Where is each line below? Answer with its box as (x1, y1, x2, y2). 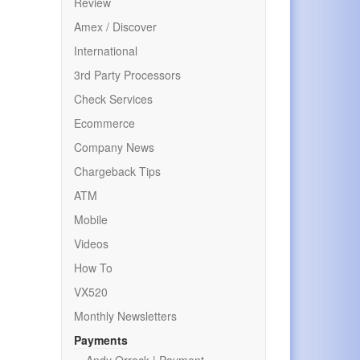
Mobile (74, 211, 108, 227)
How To (74, 260, 112, 276)
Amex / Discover (74, 18, 157, 35)
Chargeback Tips (74, 163, 161, 179)
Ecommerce (74, 115, 135, 131)
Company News (74, 139, 154, 155)
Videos (74, 235, 108, 252)
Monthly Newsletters (74, 308, 177, 324)
